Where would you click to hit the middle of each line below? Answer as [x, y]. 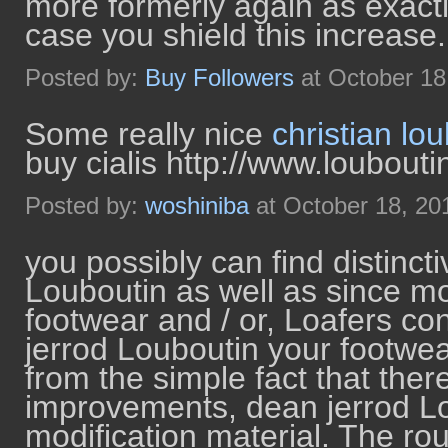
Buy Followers [219, 77]
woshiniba [197, 205]
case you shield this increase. [235, 35]
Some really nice [148, 134]
